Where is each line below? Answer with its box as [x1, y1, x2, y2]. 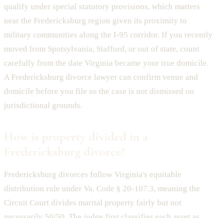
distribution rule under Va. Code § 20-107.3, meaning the [4, 183, 200, 193]
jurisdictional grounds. [4, 100, 82, 110]
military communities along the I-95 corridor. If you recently [4, 30, 213, 39]
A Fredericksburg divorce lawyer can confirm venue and [4, 72, 198, 82]
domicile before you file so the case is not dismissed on [4, 86, 194, 96]
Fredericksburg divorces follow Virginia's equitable [4, 169, 182, 179]
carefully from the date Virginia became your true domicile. [4, 58, 209, 68]
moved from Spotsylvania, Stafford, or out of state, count [4, 44, 200, 54]
